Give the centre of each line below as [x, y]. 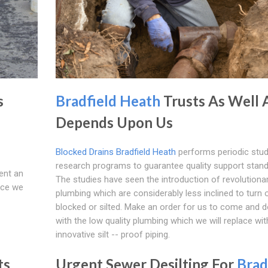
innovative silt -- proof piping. [112, 234]
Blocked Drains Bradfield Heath [115, 152]
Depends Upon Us [114, 122]
